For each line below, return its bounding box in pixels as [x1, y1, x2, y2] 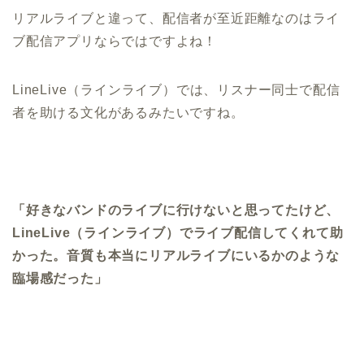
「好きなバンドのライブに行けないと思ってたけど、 [12, 203, 340, 218]
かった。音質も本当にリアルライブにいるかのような [12, 249, 340, 263]
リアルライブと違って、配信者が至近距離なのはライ [12, 11, 340, 26]
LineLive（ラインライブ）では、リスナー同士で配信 [12, 83, 340, 97]
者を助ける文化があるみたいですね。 [12, 106, 245, 120]
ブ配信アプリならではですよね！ [12, 34, 217, 49]
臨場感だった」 [12, 271, 108, 286]
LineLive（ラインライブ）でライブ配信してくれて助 [12, 226, 344, 240]
